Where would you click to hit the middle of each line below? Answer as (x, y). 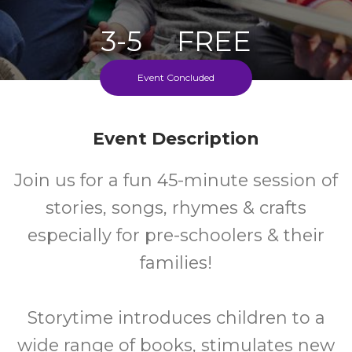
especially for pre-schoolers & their (176, 235)
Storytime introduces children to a (176, 318)
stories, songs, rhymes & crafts (176, 208)
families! (176, 263)
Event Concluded (176, 77)
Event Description (176, 139)
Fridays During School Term (176, 125)
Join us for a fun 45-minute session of (176, 180)
